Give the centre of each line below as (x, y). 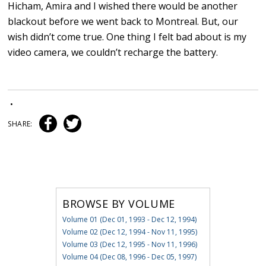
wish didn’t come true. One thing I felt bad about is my (127, 37)
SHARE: (21, 124)
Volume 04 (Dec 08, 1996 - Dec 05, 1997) (129, 257)
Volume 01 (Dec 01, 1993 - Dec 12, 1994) (129, 220)
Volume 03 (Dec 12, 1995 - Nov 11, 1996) (129, 245)
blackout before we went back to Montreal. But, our (123, 22)
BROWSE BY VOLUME (118, 204)
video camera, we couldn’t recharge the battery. (113, 53)
